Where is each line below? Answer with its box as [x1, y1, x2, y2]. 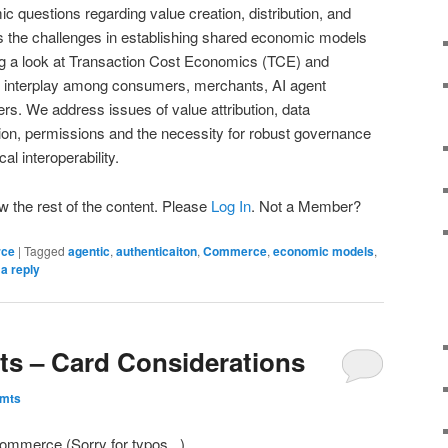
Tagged [24, 241, 65, 259]
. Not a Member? [251, 194, 361, 216]
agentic [68, 241, 110, 260]
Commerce [203, 241, 267, 260]
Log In [211, 194, 251, 216]
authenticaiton [116, 241, 197, 260]
